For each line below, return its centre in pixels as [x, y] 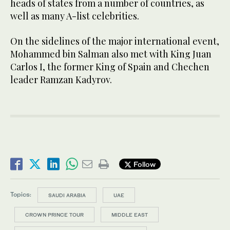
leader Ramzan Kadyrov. [61, 79]
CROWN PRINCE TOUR [54, 214]
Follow [143, 164]
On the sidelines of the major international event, [115, 41]
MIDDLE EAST [130, 214]
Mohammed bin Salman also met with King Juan [111, 54]
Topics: [21, 195]
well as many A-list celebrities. [75, 16]
